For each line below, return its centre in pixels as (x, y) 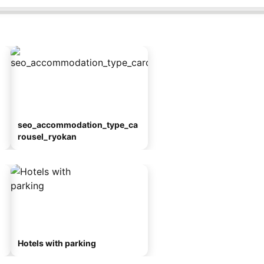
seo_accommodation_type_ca (78, 125)
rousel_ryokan (47, 136)
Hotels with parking (57, 243)
